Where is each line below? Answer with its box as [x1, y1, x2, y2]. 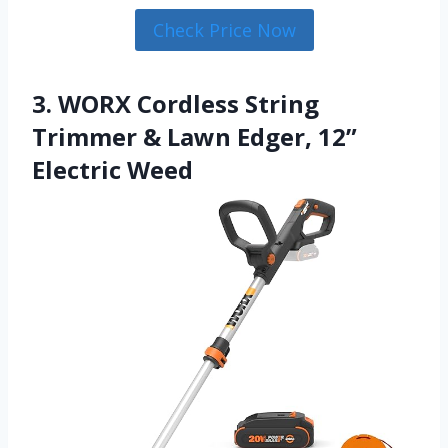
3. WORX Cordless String [32, 87, 319, 121]
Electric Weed [32, 153, 193, 187]
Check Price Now [152, 17, 296, 42]
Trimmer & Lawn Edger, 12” [32, 120, 357, 154]
